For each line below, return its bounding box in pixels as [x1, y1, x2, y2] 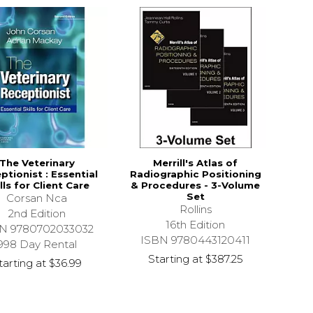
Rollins [179, 202, 212, 216]
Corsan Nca [6, 191, 68, 205]
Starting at [147, 252, 203, 265]
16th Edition [166, 217, 226, 231]
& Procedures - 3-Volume [131, 179, 261, 191]
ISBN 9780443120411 [140, 233, 251, 247]
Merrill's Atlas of [153, 156, 238, 168]
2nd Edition [8, 206, 66, 220]
